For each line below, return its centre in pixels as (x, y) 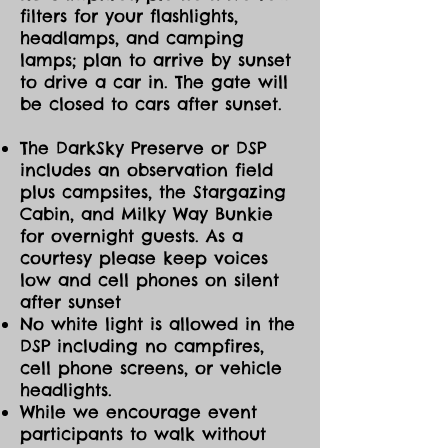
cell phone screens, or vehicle (151, 367)
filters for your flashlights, (129, 15)
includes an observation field (146, 169)
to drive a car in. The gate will (154, 81)
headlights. (66, 389)
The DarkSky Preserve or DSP (143, 147)
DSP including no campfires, (142, 345)
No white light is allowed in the (157, 323)
